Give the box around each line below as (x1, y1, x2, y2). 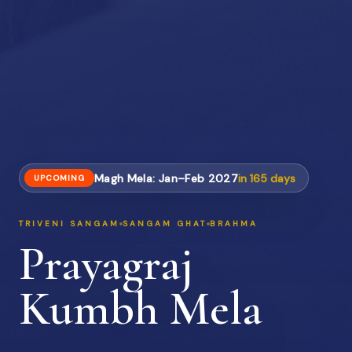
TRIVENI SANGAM (19, 218, 119, 229)
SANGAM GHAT (123, 218, 207, 229)
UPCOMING (34, 173, 85, 184)
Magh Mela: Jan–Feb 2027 (94, 170, 239, 185)
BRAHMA (210, 218, 258, 229)
